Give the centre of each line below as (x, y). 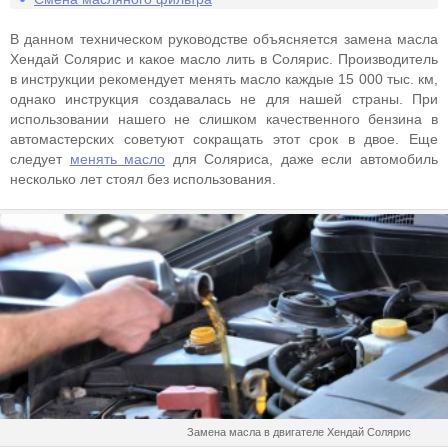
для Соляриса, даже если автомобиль (302, 159)
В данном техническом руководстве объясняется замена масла (224, 39)
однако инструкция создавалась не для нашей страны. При (224, 99)
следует (40, 159)
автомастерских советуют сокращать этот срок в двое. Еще (224, 139)
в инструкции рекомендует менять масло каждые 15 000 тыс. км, (224, 79)
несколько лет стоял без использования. (143, 179)
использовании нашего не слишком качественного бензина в (224, 119)
